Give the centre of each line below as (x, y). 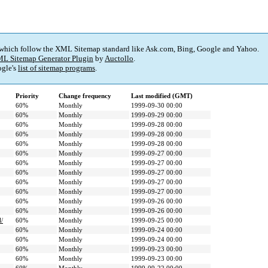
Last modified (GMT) (162, 96)
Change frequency (85, 96)
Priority (27, 96)
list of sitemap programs (57, 68)
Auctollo (119, 59)
